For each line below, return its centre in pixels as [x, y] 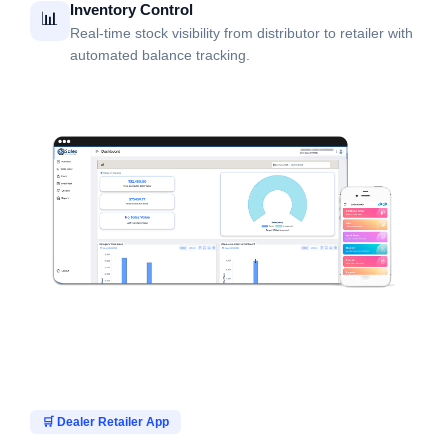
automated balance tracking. [160, 55]
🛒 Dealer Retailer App [105, 422]
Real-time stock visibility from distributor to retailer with [241, 33]
